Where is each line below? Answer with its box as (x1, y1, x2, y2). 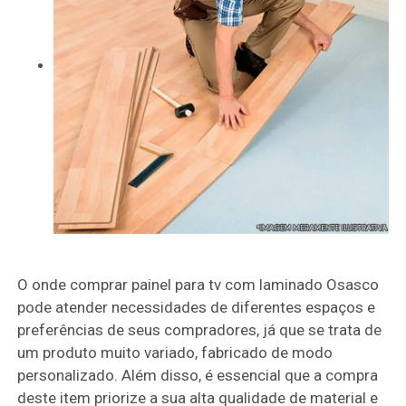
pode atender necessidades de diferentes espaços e (17, 297, 376, 316)
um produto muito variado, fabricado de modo (17, 343, 333, 362)
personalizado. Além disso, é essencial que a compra (17, 365, 379, 384)
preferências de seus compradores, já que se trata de (17, 320, 382, 339)
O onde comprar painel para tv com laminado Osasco (17, 275, 380, 294)
